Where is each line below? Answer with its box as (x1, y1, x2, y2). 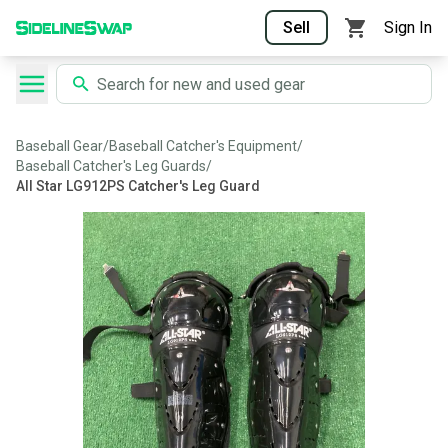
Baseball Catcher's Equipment (109, 138, 297, 154)
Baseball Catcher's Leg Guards (16, 158, 206, 174)
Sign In (384, 18, 432, 37)
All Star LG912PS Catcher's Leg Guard (16, 178, 260, 194)
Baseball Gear (16, 138, 103, 154)
